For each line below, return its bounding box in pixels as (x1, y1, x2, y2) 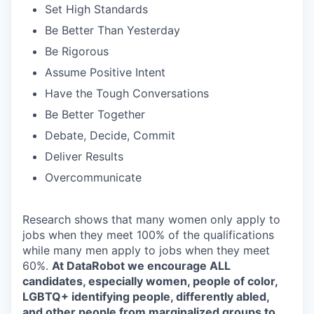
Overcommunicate (45, 170, 142, 184)
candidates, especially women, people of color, (22, 274, 278, 288)
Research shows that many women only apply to (22, 212, 280, 226)
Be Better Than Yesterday (45, 23, 180, 37)
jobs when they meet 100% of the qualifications (22, 228, 274, 242)
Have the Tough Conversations (45, 86, 209, 100)
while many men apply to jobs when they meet (22, 243, 270, 257)
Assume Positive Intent (45, 65, 165, 79)
